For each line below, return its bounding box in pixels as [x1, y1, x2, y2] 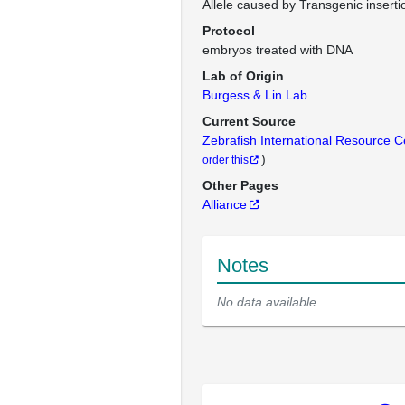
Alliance [202, 197, 247, 212]
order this [202, 154, 249, 165]
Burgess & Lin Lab [202, 88, 307, 102]
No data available [217, 295, 316, 309]
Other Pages [202, 178, 278, 193]
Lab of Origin [202, 69, 284, 83]
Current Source [202, 114, 296, 128]
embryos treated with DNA [202, 42, 353, 57]
